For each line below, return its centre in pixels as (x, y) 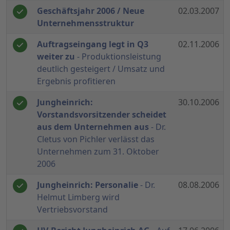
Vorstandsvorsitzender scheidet (102, 115)
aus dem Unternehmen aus (93, 127)
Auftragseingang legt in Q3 (93, 44)
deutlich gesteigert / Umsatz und (101, 69)
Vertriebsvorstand (72, 210)
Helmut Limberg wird (78, 197)
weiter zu (56, 57)
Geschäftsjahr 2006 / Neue (91, 11)
